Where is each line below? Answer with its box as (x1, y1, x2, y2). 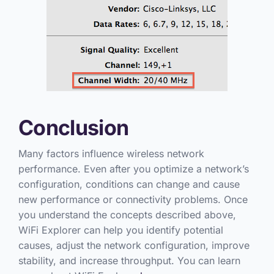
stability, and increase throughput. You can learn (18, 254, 240, 267)
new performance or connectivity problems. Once (18, 193, 248, 206)
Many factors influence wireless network (18, 147, 204, 160)
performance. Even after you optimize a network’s (18, 162, 249, 175)
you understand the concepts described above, (18, 208, 236, 221)
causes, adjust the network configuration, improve (18, 239, 250, 251)
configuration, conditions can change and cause (18, 177, 240, 190)
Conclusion (18, 115, 129, 141)
